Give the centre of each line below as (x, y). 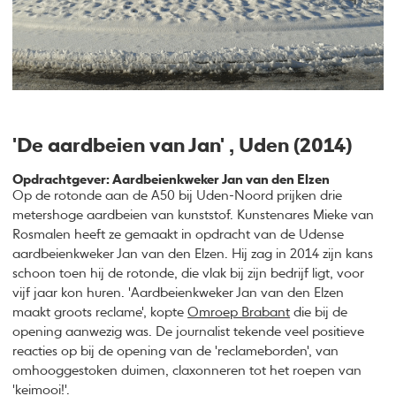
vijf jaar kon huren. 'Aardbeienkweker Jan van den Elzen (179, 293)
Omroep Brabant (239, 312)
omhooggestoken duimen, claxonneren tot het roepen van (187, 370)
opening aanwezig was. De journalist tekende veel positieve (189, 331)
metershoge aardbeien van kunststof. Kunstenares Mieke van (194, 215)
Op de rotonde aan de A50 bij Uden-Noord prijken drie (178, 195)
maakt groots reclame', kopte (100, 312)
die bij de (319, 312)
